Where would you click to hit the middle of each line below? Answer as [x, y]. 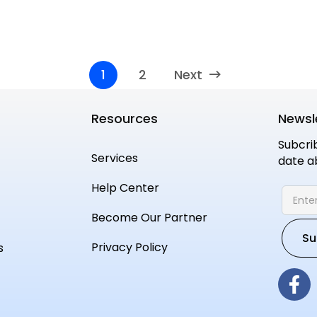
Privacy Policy [129, 247]
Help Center [125, 188]
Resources [124, 119]
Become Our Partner [149, 218]
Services [114, 158]
